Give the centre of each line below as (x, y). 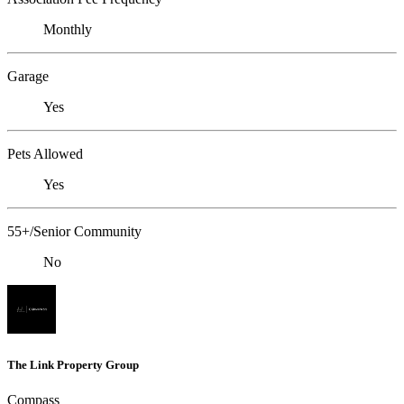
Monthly (68, 30)
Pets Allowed (45, 154)
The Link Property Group (73, 364)
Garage (28, 77)
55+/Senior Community (74, 232)
